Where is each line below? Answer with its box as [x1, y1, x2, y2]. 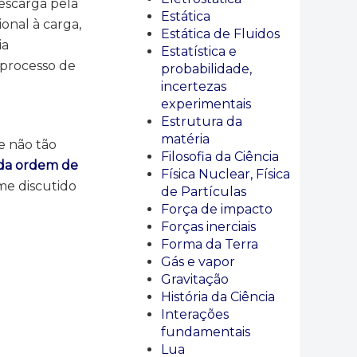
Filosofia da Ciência [161, 149, 279, 164]
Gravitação [161, 272, 229, 287]
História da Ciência [161, 289, 275, 304]
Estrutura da [161, 114, 242, 129]
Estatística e [161, 44, 237, 59]
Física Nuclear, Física [161, 167, 290, 182]
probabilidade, [161, 61, 252, 76]
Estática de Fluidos [161, 26, 280, 41]
